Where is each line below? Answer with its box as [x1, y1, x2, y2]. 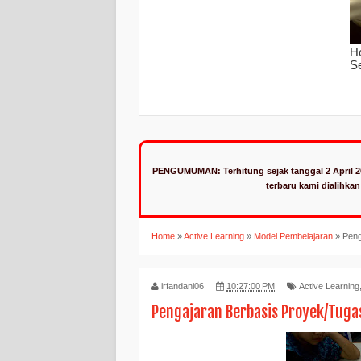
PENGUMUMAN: [151, 166, 221, 176]
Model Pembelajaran [254, 230, 333, 241]
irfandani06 [161, 280, 204, 291]
